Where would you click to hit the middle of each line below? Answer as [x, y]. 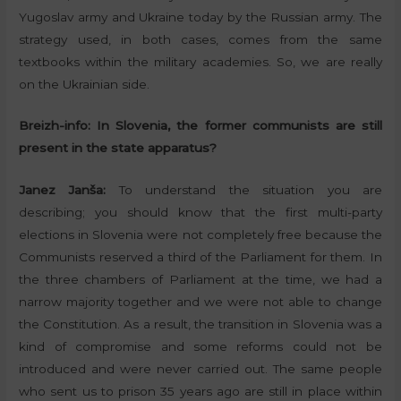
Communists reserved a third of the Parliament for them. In [200, 257]
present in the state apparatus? [118, 148]
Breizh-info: [58, 126]
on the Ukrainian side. [85, 84]
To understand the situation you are [244, 190]
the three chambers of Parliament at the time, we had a [200, 280]
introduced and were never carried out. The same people [200, 369]
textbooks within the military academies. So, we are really [200, 61]
